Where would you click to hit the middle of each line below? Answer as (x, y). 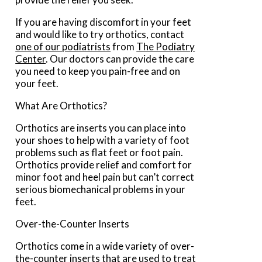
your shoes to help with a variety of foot (103, 140)
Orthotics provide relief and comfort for (104, 164)
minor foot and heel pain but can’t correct (105, 177)
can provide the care (149, 58)
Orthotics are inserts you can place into (101, 127)
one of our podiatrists (63, 46)
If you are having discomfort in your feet (104, 22)
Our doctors (77, 58)
